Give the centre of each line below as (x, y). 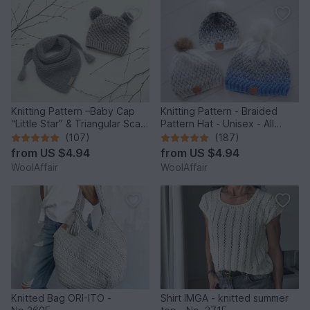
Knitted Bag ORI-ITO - (61, 298)
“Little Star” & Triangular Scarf (79, 124)
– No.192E (34, 136)
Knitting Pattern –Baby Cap (73, 111)
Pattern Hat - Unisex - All (217, 124)
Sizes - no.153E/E (200, 136)
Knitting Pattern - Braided (219, 111)
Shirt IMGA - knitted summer (225, 298)
